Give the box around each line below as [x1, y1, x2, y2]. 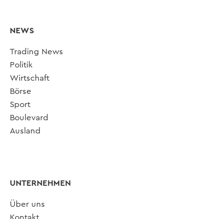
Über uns [10, 199, 45, 208]
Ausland [10, 126, 41, 135]
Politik [10, 60, 33, 69]
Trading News [10, 47, 63, 56]
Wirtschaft [10, 73, 49, 82]
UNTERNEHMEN [10, 178, 71, 187]
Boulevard [10, 113, 48, 122]
